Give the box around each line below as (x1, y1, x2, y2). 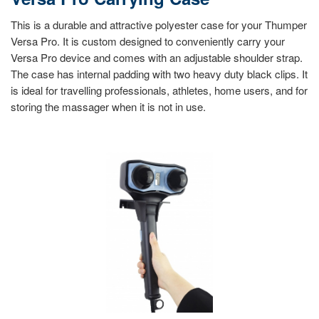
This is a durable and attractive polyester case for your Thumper (11, 16, 307, 32)
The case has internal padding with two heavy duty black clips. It (11, 66, 308, 81)
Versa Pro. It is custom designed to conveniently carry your (11, 33, 285, 48)
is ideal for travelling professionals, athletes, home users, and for (11, 82, 308, 98)
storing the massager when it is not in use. (11, 98, 206, 114)
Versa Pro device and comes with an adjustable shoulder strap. (11, 49, 303, 65)
